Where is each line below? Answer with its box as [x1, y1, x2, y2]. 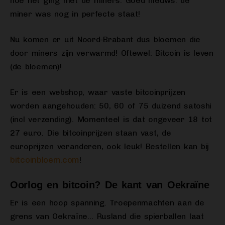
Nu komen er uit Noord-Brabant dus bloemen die [10, 35, 200, 45]
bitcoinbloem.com [10, 155, 80, 165]
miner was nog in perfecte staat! [10, 9, 140, 19]
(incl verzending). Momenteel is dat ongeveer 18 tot [10, 115, 212, 125]
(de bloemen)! [10, 62, 62, 72]
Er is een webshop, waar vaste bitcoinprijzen [10, 87, 186, 97]
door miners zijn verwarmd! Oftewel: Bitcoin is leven [10, 48, 213, 58]
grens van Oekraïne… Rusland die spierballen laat [10, 211, 204, 221]
